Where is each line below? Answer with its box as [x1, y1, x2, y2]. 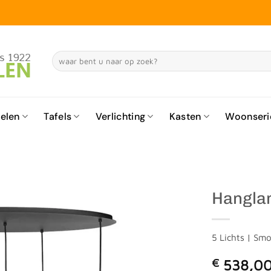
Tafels [44, 110, 72, 123]
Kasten [169, 110, 201, 123]
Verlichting [95, 110, 146, 123]
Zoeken [51, 51, 76, 61]
